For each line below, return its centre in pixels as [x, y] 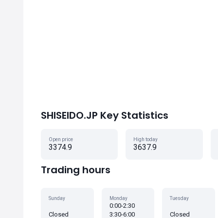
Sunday [57, 198]
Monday [118, 198]
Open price [61, 139]
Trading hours [76, 170]
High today [146, 139]
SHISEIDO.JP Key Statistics [105, 115]
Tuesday [180, 198]
